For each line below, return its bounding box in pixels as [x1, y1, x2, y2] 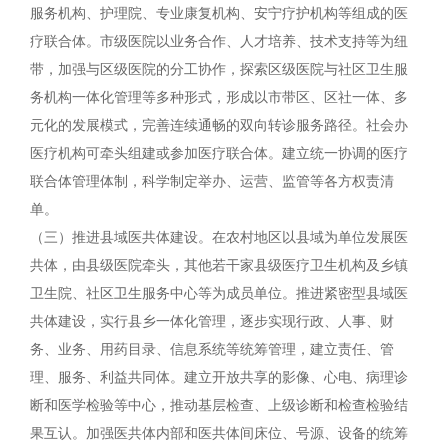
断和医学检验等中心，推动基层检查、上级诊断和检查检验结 [30, 398, 408, 413]
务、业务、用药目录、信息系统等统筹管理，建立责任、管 [30, 342, 394, 357]
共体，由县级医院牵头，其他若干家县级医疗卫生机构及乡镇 [30, 258, 408, 273]
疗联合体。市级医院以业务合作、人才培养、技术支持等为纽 [30, 34, 408, 49]
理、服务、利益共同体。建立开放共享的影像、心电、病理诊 [30, 370, 408, 385]
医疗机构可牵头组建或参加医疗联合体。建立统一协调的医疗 [30, 146, 408, 161]
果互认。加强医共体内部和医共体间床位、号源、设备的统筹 [30, 426, 408, 441]
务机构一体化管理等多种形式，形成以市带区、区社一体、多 [30, 90, 408, 105]
